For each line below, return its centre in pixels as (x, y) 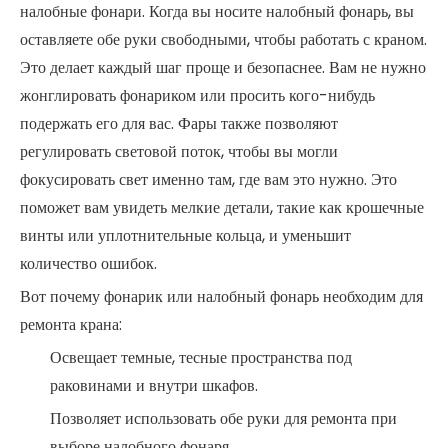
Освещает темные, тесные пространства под (201, 357)
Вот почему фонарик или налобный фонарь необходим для (221, 296)
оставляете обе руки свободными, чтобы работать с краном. (223, 39)
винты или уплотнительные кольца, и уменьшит (185, 235)
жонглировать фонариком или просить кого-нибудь (197, 95)
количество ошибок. (88, 263)
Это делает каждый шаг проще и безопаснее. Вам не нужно (223, 67)
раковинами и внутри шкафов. (154, 385)
